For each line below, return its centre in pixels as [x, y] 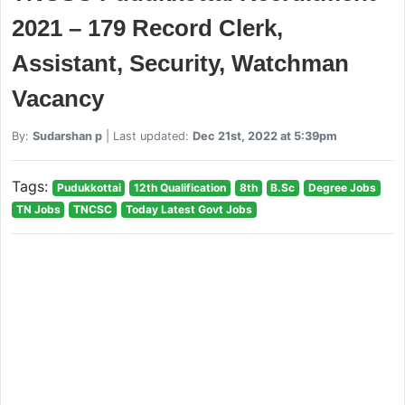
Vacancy [57, 98]
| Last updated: [147, 136]
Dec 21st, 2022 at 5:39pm [264, 136]
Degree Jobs [342, 187]
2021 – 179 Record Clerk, [147, 28]
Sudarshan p [67, 136]
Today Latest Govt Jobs [188, 209]
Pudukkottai [89, 187]
